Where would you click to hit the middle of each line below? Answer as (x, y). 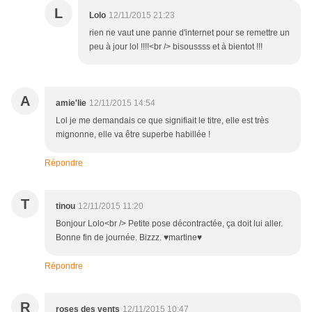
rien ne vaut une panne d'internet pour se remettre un (189, 33)
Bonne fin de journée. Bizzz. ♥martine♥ (129, 238)
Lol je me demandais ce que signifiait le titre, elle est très (162, 121)
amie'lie (71, 103)
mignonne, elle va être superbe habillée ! (133, 135)
